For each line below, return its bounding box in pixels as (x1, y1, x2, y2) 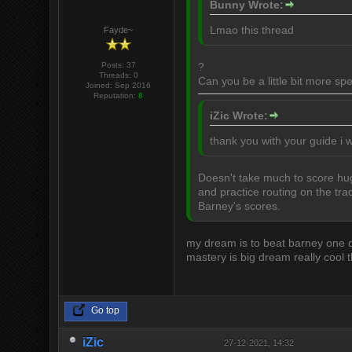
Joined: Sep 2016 (86, 80, 152, 90)
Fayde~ (104, 24, 134, 35)
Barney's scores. (198, 199, 281, 212)
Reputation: (93, 90, 139, 100)
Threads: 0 (98, 70, 138, 79)
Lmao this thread (210, 23, 295, 36)
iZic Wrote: (210, 108, 269, 122)
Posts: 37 (101, 60, 136, 69)
